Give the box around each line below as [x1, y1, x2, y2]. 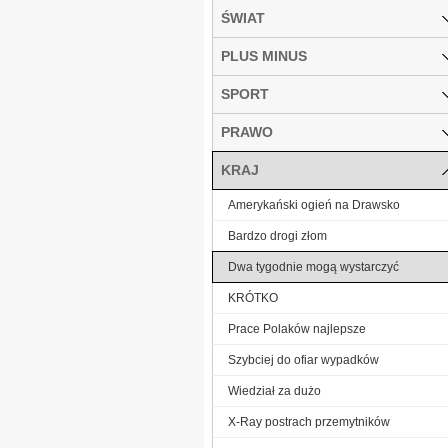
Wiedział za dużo [228, 383, 321, 398]
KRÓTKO [228, 290, 278, 305]
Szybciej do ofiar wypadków [228, 352, 379, 367]
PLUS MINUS [221, 47, 307, 64]
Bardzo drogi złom [228, 228, 327, 243]
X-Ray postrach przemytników [228, 414, 390, 429]
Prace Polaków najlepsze [228, 321, 366, 336]
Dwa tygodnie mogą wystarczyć [228, 259, 399, 274]
